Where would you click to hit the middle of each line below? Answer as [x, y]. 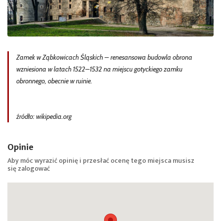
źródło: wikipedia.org [44, 116]
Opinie [20, 147]
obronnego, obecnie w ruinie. [54, 81]
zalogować [34, 168]
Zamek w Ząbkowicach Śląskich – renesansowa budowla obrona [104, 57]
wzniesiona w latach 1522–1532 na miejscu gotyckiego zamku [99, 69]
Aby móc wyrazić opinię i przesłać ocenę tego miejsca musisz [101, 161]
